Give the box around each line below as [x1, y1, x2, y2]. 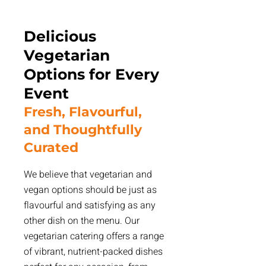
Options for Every [24, 65, 159, 83]
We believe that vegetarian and [24, 167, 152, 182]
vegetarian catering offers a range [24, 229, 164, 243]
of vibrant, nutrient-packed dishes [24, 245, 163, 259]
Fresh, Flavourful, [24, 104, 142, 120]
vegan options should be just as [24, 183, 157, 197]
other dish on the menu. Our [24, 214, 140, 228]
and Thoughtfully [24, 122, 142, 138]
